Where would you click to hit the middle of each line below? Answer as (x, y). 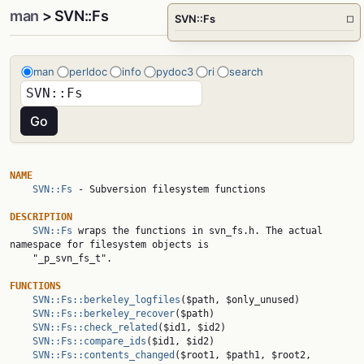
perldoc (88, 71)
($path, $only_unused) (240, 300)
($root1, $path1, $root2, (243, 355)
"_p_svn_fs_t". (21, 258)
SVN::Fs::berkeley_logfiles (106, 300)
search (246, 71)
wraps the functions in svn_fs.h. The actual (197, 231)
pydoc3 (175, 71)
